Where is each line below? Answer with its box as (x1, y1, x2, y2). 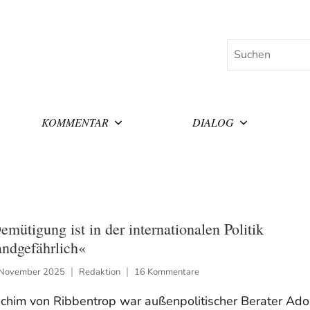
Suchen (226, 40, 263, 56)
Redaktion (78, 265, 120, 278)
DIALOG (192, 114, 235, 129)
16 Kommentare (134, 265, 199, 278)
